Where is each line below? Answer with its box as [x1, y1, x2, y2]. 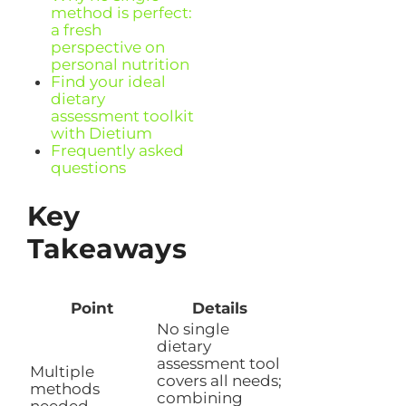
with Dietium [50, 124, 152, 143]
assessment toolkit [50, 107, 194, 126]
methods [30, 379, 100, 398]
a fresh [50, 21, 101, 40]
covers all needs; [157, 371, 282, 390]
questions [50, 159, 126, 178]
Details [191, 298, 247, 317]
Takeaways [27, 231, 187, 266]
